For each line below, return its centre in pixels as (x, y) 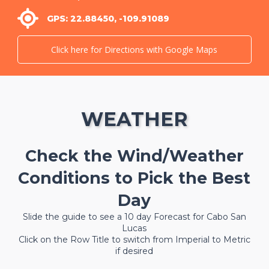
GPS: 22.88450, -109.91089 (108, 18)
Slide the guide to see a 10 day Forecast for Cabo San (134, 216)
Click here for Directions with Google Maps (134, 49)
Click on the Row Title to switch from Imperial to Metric (134, 239)
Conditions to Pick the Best (134, 178)
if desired (134, 251)
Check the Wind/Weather (134, 156)
